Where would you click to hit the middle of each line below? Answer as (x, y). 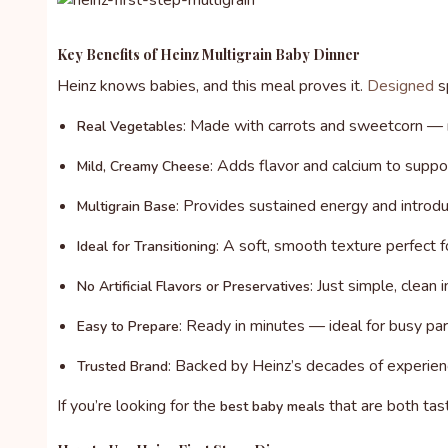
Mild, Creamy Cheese (143, 167)
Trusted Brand (122, 367)
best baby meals (272, 407)
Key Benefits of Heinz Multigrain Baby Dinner (208, 55)
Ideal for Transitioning (146, 247)
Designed (398, 86)
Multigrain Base (126, 207)
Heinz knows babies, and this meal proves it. (210, 86)
